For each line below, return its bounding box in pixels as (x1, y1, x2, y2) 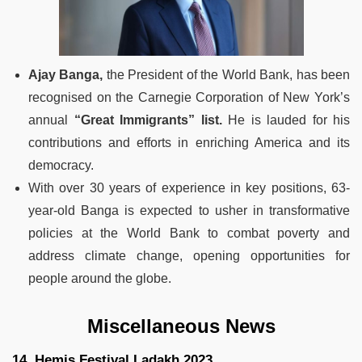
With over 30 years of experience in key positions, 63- (28, 181, 350, 196)
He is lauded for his (221, 113, 350, 128)
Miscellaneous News (86, 315, 276, 338)
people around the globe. (28, 271, 171, 286)
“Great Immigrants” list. (74, 113, 222, 128)
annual (28, 113, 74, 128)
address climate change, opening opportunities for (28, 249, 350, 263)
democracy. (28, 158, 94, 173)
